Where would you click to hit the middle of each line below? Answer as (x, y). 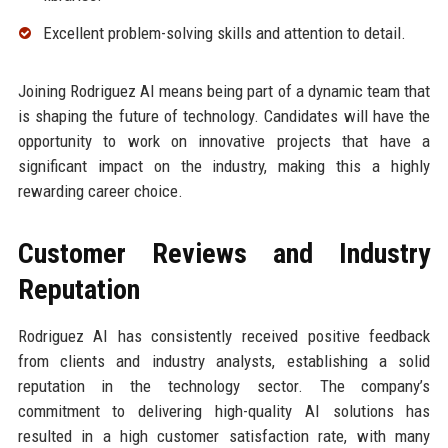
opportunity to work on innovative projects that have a (224, 141)
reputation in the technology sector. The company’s (224, 386)
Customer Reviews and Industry (224, 254)
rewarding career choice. (100, 191)
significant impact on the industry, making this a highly (224, 166)
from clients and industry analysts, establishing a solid (224, 361)
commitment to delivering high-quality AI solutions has (224, 411)
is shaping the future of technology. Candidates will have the (224, 116)
